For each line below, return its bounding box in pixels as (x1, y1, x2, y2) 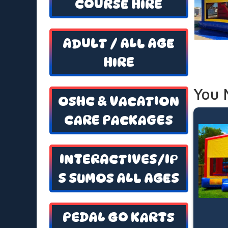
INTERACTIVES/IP (59, 151, 178, 167)
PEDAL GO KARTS (63, 209, 175, 225)
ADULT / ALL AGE (63, 35, 175, 51)
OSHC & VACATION (58, 93, 180, 109)
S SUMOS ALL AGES (58, 170, 180, 186)
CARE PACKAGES (64, 112, 174, 128)
